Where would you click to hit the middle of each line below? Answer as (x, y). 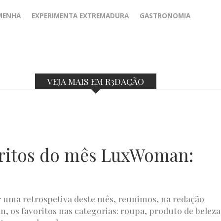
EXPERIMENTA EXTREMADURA (80, 16)
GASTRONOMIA (165, 16)
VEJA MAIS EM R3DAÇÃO (96, 81)
